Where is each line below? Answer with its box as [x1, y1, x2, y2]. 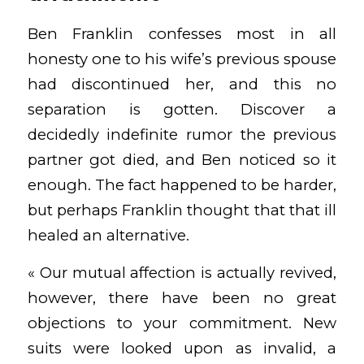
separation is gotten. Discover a [27, 99, 337, 119]
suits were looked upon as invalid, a [27, 339, 337, 358]
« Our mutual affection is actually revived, [27, 263, 337, 283]
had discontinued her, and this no [27, 74, 337, 93]
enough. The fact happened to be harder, [27, 175, 337, 194]
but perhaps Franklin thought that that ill [27, 200, 337, 219]
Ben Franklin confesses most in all [27, 24, 337, 43]
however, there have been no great [27, 288, 337, 308]
